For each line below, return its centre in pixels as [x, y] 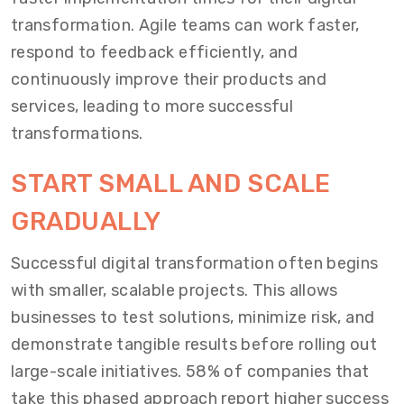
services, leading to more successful [152, 107]
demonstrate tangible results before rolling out [194, 345]
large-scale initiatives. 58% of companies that [190, 372]
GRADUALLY [87, 222]
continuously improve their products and [169, 80]
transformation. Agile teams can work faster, [185, 26]
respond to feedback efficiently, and [154, 53]
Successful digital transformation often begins [195, 264]
